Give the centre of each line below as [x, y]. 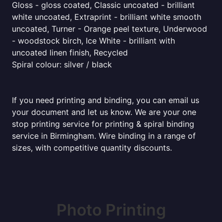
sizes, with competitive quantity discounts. [92, 148]
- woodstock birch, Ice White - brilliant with [93, 41]
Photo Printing [111, 210]
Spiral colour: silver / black [62, 64]
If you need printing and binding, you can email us [106, 100]
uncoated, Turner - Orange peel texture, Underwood [110, 29]
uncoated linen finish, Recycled [70, 53]
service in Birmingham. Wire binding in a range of [104, 136]
